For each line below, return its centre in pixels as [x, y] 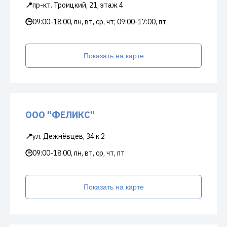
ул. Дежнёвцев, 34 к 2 [69, 136]
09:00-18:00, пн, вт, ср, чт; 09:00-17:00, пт [99, 22]
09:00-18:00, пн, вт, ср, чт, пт [79, 153]
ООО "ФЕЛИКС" [60, 115]
